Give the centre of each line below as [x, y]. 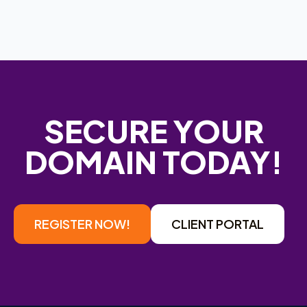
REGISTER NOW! [82, 224]
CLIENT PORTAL [218, 224]
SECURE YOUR [153, 131]
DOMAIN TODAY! [153, 162]
